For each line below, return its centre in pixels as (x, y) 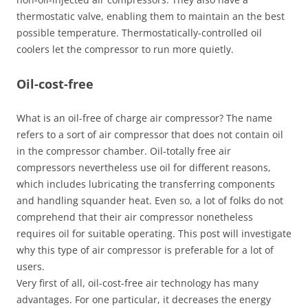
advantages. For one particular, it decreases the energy (144, 299)
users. (31, 266)
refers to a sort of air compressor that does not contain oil (150, 134)
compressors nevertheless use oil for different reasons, (144, 167)
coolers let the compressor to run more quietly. (125, 49)
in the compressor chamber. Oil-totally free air (124, 151)
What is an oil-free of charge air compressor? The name (144, 118)
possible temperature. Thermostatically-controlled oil (139, 33)
